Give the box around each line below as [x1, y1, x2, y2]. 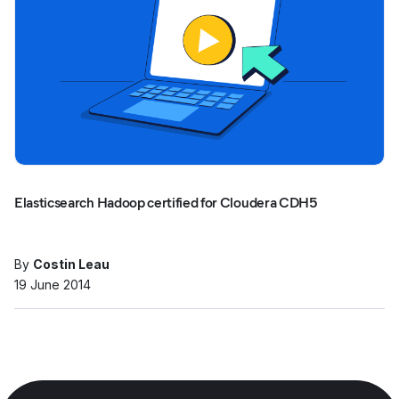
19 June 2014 [14, 277, 91, 292]
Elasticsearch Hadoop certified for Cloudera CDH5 [14, 194, 317, 211]
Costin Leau [33, 256, 110, 272]
